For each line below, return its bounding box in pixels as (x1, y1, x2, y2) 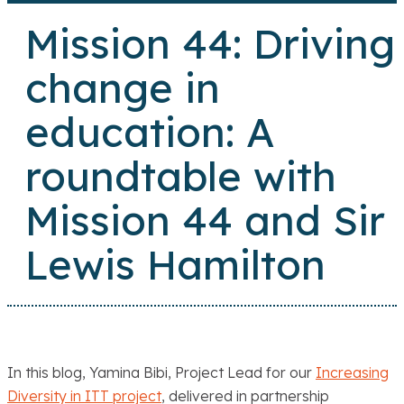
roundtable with (25, 151, 336, 202)
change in (25, 62, 220, 114)
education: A (25, 106, 275, 158)
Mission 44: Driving (25, 18, 395, 69)
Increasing (316, 363, 389, 382)
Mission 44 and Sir (25, 195, 385, 246)
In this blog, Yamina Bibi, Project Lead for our (7, 363, 316, 382)
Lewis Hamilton (25, 239, 326, 290)
